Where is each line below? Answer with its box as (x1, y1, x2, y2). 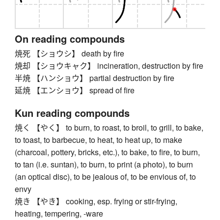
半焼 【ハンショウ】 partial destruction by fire (15, 72, 174, 84)
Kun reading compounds (15, 106, 130, 120)
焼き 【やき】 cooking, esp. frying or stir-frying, (15, 195, 177, 207)
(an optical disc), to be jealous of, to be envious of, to (15, 171, 196, 183)
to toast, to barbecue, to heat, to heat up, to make (15, 134, 182, 146)
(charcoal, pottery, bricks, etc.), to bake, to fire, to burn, (15, 146, 200, 158)
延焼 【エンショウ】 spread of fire (15, 84, 135, 96)
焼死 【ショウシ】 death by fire (15, 48, 124, 59)
